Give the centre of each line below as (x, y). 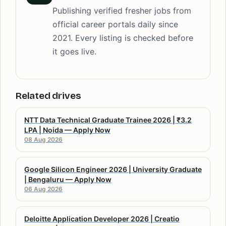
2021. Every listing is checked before (123, 38)
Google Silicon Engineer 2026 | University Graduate (113, 169)
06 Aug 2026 (43, 189)
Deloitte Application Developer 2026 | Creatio (102, 219)
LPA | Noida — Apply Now (67, 130)
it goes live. (74, 52)
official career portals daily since (115, 24)
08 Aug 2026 (43, 140)
